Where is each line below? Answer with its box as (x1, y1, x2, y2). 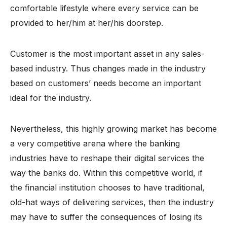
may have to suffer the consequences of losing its (10, 211, 202, 222)
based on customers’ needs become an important (10, 78, 201, 88)
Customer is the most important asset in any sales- (10, 48, 205, 59)
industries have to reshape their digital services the (10, 153, 204, 163)
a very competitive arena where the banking (10, 138, 180, 148)
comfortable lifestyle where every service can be (10, 3, 199, 13)
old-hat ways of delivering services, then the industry (10, 197, 214, 207)
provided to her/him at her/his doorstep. (10, 17, 163, 28)
